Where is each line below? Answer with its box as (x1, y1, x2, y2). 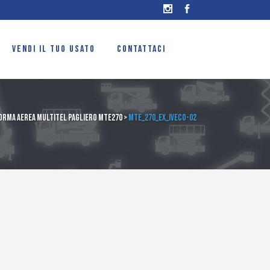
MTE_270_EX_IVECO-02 (128, 112, 196, 124)
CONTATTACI (116, 43, 166, 55)
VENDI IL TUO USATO (11, 43, 95, 55)
